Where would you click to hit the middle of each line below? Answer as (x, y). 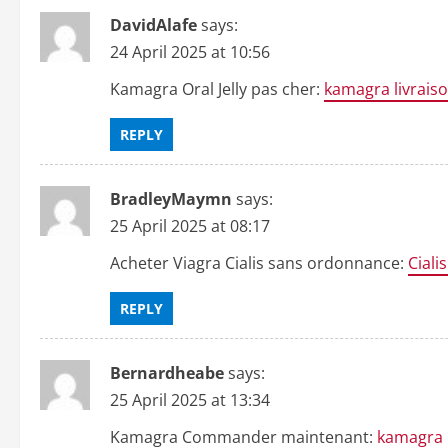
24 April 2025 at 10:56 (190, 52)
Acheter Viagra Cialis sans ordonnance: (259, 263)
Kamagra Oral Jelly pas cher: (217, 89)
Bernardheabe (167, 373)
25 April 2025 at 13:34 (190, 400)
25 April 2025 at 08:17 (190, 226)
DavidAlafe (153, 25)
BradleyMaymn (171, 199)
